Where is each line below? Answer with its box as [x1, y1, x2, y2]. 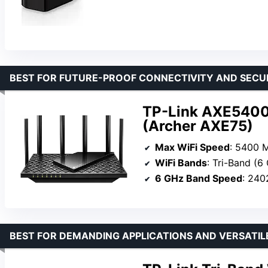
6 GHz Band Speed [155, 172, 242, 184]
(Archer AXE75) [142, 117, 253, 135]
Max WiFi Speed [155, 141, 230, 153]
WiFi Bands [155, 156, 207, 169]
